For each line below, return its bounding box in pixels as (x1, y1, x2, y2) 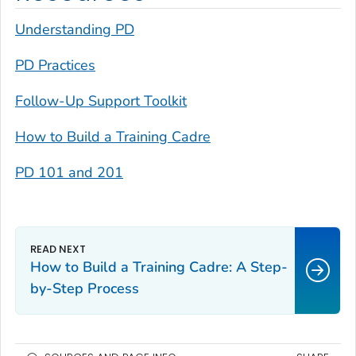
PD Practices (15, 56, 95, 75)
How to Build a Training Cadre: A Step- (30, 257, 288, 277)
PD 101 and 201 (15, 163, 123, 183)
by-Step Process (30, 279, 139, 299)
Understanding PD (15, 20, 134, 40)
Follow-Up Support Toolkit (15, 91, 187, 111)
